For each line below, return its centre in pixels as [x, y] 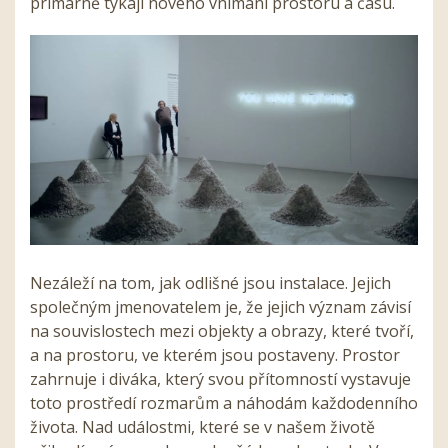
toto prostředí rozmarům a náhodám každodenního [224, 402]
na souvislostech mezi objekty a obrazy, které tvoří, [222, 330]
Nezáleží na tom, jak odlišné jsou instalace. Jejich [210, 282]
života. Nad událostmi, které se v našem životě [202, 426]
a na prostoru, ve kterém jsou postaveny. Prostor [215, 354]
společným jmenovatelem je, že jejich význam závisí [220, 306]
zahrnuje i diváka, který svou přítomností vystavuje [220, 378]
